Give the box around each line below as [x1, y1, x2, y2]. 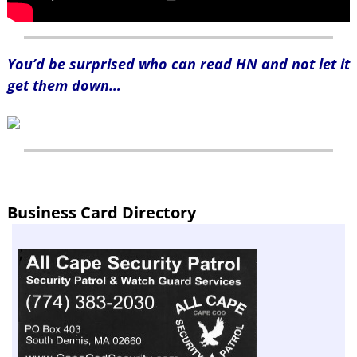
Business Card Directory [6, 200, 196, 223]
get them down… [6, 75, 121, 95]
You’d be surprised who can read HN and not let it [6, 53, 350, 73]
